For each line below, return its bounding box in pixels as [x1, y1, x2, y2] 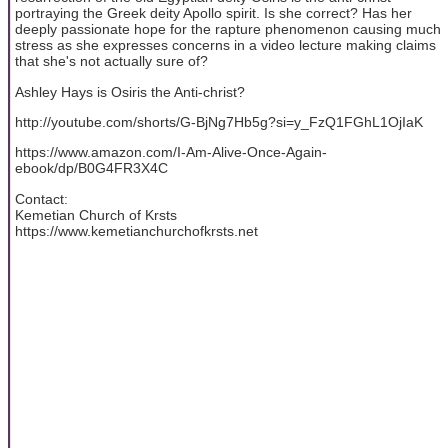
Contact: [15, 190, 68, 207]
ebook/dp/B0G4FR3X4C [15, 160, 168, 177]
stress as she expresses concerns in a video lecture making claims [15, 37, 436, 54]
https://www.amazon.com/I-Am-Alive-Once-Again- [15, 144, 327, 161]
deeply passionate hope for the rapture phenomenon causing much [15, 21, 441, 38]
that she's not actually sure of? [15, 53, 208, 70]
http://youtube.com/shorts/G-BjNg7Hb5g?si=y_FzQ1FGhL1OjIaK [15, 113, 423, 130]
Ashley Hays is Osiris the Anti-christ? [15, 83, 245, 100]
